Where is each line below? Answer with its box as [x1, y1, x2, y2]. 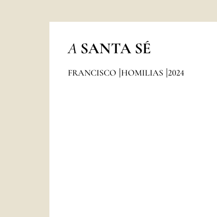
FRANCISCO [67, 67, 118, 78]
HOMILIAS [121, 67, 165, 78]
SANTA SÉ [80, 39, 151, 58]
